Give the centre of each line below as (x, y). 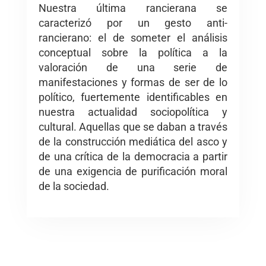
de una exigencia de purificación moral (133, 171)
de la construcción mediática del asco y (133, 141)
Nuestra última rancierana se (133, 8)
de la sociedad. (74, 186)
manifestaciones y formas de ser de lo (133, 82)
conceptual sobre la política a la (133, 52)
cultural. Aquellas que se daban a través (133, 126)
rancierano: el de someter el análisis (133, 37)
